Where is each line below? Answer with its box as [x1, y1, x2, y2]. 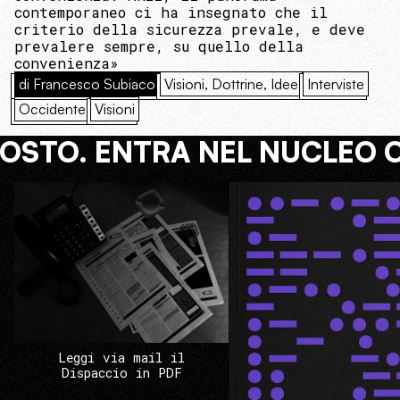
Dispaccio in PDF [61, 364, 182, 382]
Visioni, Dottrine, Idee [164, 75, 298, 93]
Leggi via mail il [58, 349, 185, 367]
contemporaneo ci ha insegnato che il [14, 3, 328, 21]
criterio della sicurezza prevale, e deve [14, 20, 365, 38]
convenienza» [14, 54, 119, 72]
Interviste [307, 75, 364, 93]
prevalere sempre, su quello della [14, 37, 304, 55]
